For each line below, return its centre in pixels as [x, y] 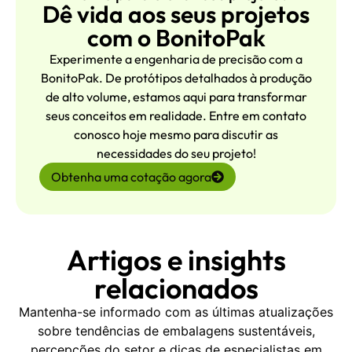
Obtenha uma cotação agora [131, 177]
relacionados [176, 288]
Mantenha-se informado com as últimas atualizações [176, 312]
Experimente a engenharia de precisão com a [176, 59]
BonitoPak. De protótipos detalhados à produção [176, 78]
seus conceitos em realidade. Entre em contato [176, 116]
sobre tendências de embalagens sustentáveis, [176, 331]
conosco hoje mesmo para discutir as [176, 135]
